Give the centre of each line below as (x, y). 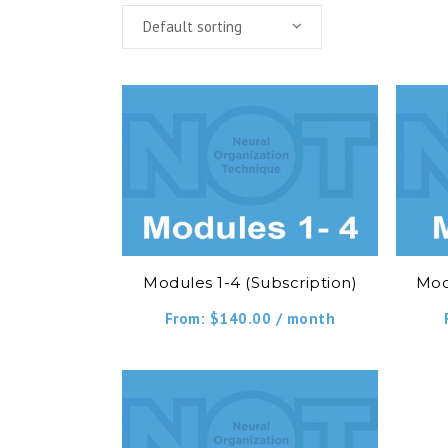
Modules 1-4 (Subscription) (250, 282)
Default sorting (192, 26)
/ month (305, 318)
